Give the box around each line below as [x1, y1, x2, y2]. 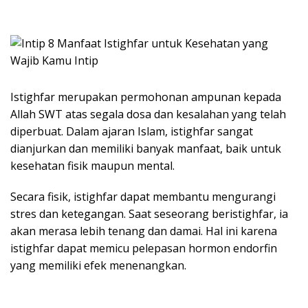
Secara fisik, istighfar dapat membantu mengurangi [10, 189, 276, 204]
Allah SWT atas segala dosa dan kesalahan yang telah [10, 107, 286, 122]
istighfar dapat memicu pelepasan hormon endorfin [10, 241, 277, 256]
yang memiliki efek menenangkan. [10, 258, 186, 273]
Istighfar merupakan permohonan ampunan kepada [10, 89, 281, 104]
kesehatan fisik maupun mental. [10, 158, 175, 173]
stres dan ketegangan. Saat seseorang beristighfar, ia [10, 206, 288, 221]
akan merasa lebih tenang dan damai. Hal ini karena [10, 223, 277, 239]
